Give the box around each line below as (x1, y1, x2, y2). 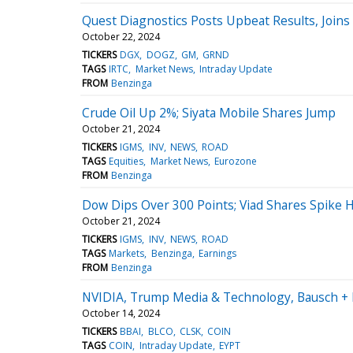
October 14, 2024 (82, 306, 160, 320)
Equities (109, 154, 144, 168)
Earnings (198, 246, 236, 260)
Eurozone (214, 154, 257, 168)
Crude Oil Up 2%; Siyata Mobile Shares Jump (82, 103, 336, 121)
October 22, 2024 (82, 29, 160, 43)
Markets (109, 246, 145, 260)
